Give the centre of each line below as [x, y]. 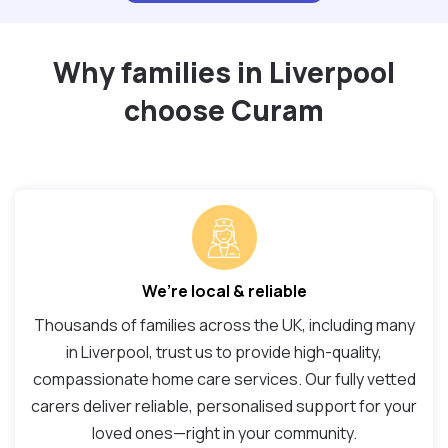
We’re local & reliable [224, 291]
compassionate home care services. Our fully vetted [224, 379]
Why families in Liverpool [224, 72]
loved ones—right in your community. [224, 433]
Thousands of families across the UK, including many [224, 325]
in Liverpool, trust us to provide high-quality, [224, 352]
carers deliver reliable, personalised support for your [224, 406]
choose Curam [224, 110]
